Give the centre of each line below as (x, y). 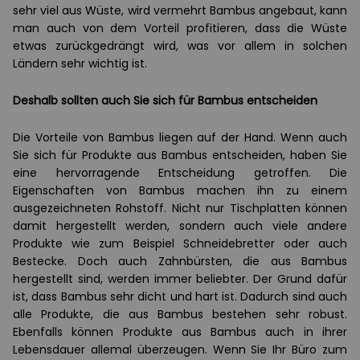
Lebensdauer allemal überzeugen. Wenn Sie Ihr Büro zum (180, 350)
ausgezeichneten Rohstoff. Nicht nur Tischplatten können (180, 208)
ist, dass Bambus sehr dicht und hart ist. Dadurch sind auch (180, 297)
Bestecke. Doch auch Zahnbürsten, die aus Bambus (180, 261)
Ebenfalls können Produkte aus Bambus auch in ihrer (180, 332)
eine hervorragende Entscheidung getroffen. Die (180, 173)
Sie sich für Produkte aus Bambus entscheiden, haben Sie (180, 155)
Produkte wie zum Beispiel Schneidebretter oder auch (180, 243)
